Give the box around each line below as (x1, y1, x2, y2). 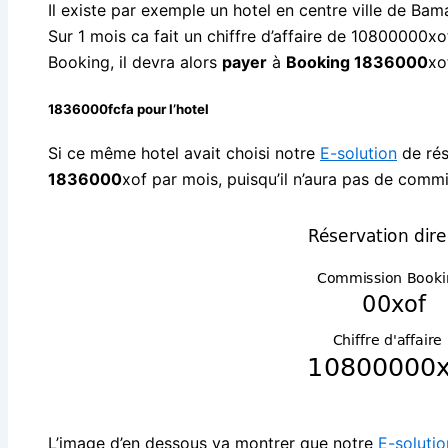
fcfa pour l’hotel (108, 101, 209, 118)
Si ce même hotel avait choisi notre (48, 143, 320, 164)
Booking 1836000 (286, 52, 428, 73)
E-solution (320, 143, 397, 164)
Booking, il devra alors (48, 52, 222, 73)
